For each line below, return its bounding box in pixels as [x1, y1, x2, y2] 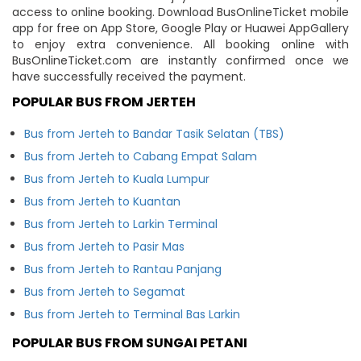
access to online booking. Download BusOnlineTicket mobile [12, 3, 349, 20]
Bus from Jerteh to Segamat [24, 283, 185, 300]
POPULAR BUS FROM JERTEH [12, 92, 196, 111]
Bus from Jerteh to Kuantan [24, 193, 180, 210]
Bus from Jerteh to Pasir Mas [24, 238, 185, 255]
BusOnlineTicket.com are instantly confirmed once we [12, 52, 349, 68]
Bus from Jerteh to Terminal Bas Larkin [24, 305, 240, 322]
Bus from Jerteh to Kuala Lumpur [24, 170, 210, 187]
